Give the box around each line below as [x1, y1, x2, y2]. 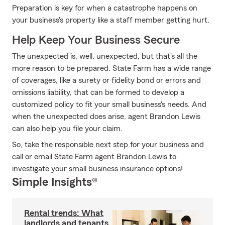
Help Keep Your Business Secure [12, 34, 180, 46]
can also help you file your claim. [12, 125, 123, 133]
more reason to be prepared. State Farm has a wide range [12, 64, 211, 72]
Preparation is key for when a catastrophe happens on [12, 4, 197, 12]
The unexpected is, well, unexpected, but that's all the [12, 52, 197, 60]
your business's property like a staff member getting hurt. [12, 16, 209, 24]
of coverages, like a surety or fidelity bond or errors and [12, 76, 201, 84]
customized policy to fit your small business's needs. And [12, 100, 206, 108]
